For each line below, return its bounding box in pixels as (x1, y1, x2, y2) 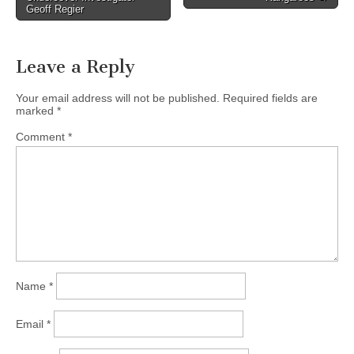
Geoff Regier (26, 3, 84, 16)
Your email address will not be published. (16, 92, 220, 105)
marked (16, 104, 57, 118)
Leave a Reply (16, 56, 135, 78)
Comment (16, 130, 68, 144)
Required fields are (223, 92, 318, 105)
